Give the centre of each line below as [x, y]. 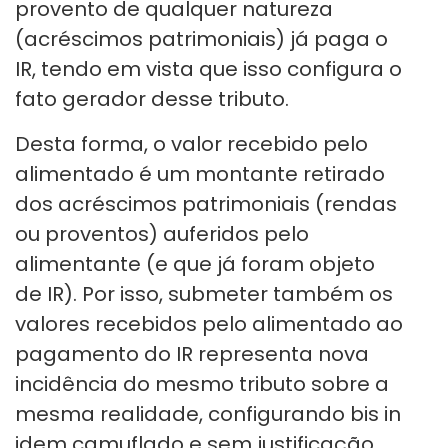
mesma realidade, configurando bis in [208, 414]
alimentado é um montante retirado [200, 174]
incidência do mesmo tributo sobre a [202, 384]
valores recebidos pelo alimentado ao [209, 324]
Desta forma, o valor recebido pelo [191, 144]
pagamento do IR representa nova [192, 354]
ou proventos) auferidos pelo [162, 234]
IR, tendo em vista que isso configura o [208, 69]
